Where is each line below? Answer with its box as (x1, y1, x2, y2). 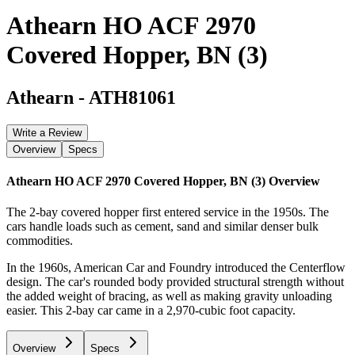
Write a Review (13, 126, 82, 139)
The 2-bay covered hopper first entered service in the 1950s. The (6, 205, 329, 219)
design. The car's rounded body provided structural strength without (6, 275, 344, 289)
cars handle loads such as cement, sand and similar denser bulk (6, 219, 319, 234)
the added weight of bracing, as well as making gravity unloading (6, 289, 332, 303)
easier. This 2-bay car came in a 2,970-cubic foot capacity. (6, 303, 296, 318)
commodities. (6, 234, 73, 248)
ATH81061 (89, 86, 176, 108)
